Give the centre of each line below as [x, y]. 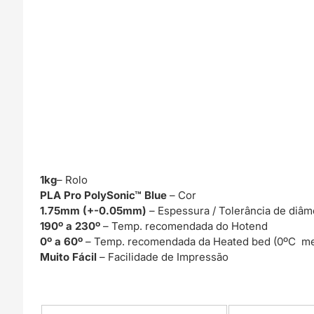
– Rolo [73, 179]
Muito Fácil [70, 257]
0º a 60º [62, 241]
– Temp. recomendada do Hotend [184, 226]
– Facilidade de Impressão [164, 257]
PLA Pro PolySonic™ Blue [105, 195]
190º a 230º [70, 226]
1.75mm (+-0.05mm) [94, 210]
